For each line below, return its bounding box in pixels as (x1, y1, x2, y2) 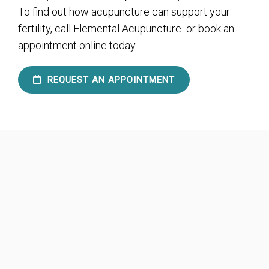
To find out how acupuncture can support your (18, 5, 230, 18)
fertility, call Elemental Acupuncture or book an (18, 22, 234, 35)
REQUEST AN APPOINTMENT (44, 74, 175, 85)
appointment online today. (18, 38, 137, 52)
